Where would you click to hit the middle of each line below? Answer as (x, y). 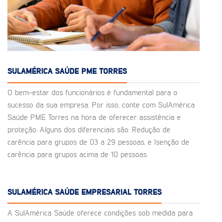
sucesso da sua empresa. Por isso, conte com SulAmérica (101, 105)
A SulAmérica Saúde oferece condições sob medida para (100, 214)
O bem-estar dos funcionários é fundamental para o (92, 93)
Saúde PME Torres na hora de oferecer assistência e (94, 118)
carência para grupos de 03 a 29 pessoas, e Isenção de (98, 142)
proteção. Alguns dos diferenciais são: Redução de (89, 130)
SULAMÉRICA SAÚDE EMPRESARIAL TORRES (84, 193)
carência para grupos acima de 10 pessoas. (78, 155)
